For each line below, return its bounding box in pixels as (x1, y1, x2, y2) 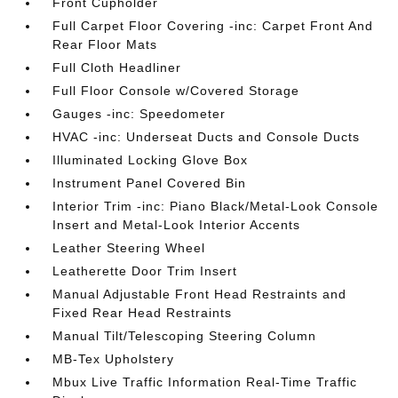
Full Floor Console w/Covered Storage (52, 84, 300, 98)
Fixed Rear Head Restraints (52, 306, 233, 320)
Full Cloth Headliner (52, 60, 182, 75)
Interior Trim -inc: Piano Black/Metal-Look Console (52, 199, 379, 213)
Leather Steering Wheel (52, 241, 206, 255)
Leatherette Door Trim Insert (52, 264, 238, 278)
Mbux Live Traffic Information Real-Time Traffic (52, 375, 358, 389)
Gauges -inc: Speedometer (52, 107, 227, 121)
